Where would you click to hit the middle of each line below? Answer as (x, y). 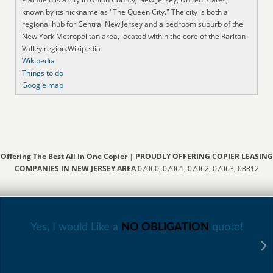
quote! (226, 227)
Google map (43, 85)
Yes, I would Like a (76, 227)
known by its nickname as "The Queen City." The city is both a (125, 12)
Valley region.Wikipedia (62, 48)
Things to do (43, 73)
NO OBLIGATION (165, 227)
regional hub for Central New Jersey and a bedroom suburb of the (133, 24)
